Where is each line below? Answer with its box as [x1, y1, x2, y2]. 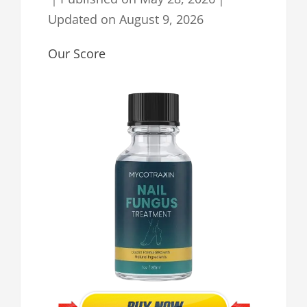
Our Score [48, 45, 106, 62]
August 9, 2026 [119, 11, 204, 27]
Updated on [48, 11, 119, 27]
